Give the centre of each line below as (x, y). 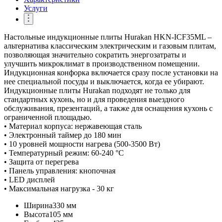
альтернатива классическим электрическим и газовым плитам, (110, 46)
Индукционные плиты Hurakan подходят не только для (97, 90)
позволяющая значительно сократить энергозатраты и (95, 55)
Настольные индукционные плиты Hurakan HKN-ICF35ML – (108, 37)
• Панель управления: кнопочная (60, 170)
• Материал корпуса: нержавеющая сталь (73, 126)
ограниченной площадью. (48, 117)
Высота (36, 214)
